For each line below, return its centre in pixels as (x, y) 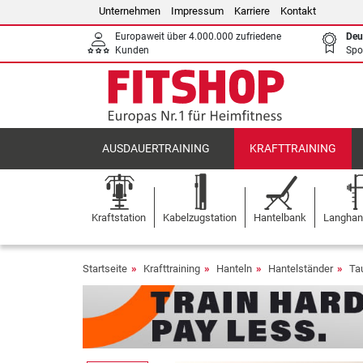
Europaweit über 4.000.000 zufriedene (198, 36)
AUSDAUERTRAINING (156, 149)
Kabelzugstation (200, 218)
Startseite (105, 269)
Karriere (252, 11)
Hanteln (234, 269)
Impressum (197, 11)
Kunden (132, 50)
